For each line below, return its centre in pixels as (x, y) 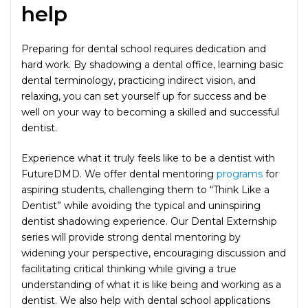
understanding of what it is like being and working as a (151, 284)
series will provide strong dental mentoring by (131, 237)
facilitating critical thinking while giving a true (129, 268)
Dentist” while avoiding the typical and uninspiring (141, 205)
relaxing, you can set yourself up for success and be (144, 96)
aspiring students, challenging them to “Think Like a (145, 189)
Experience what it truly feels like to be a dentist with (148, 158)
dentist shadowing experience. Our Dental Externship (149, 221)
